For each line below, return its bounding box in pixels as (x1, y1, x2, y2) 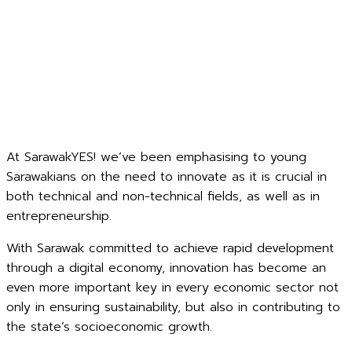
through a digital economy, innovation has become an (6, 258, 326, 277)
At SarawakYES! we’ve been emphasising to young (6, 148, 306, 167)
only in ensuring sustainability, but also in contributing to (6, 298, 340, 317)
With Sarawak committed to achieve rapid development (6, 239, 334, 258)
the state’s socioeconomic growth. (6, 317, 212, 336)
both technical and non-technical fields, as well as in (6, 187, 320, 206)
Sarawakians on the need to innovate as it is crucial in (6, 167, 327, 186)
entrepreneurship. (6, 207, 112, 225)
